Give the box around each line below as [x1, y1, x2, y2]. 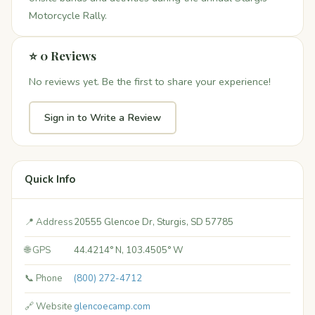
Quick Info [25, 172, 75, 187]
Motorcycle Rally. [29, 8, 107, 23]
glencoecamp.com [74, 300, 150, 314]
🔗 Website [25, 300, 72, 314]
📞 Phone [25, 272, 63, 285]
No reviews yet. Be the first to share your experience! [29, 75, 271, 89]
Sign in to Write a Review [44, 110, 161, 125]
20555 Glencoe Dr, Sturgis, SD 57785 [74, 216, 233, 229]
